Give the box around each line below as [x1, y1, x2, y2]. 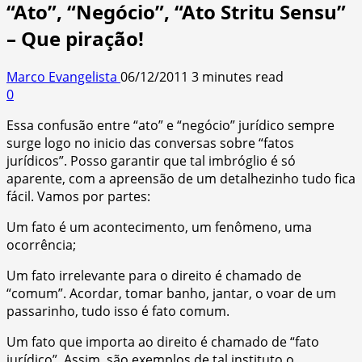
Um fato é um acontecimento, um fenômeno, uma [6, 217, 312, 236]
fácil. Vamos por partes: [6, 187, 150, 205]
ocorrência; [6, 235, 76, 254]
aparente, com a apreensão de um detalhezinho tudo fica [6, 169, 356, 187]
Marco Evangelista [6, 67, 120, 86]
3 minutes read [192, 67, 284, 86]
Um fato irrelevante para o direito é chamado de [6, 266, 301, 284]
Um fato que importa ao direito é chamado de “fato [6, 332, 319, 351]
